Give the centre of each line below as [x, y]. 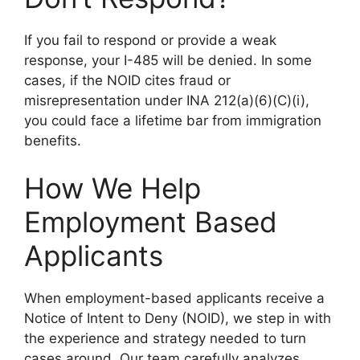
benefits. [53, 140]
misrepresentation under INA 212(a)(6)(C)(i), [167, 100]
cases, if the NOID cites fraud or [127, 80]
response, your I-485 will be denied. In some [168, 60]
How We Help [112, 188]
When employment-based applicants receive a [174, 298]
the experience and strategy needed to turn [165, 338]
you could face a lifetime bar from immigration [173, 120]
